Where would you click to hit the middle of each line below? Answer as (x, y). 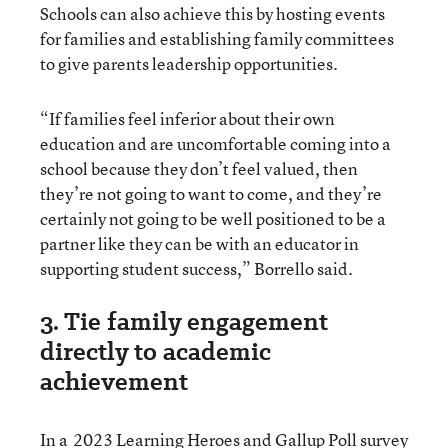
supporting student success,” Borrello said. (196, 268)
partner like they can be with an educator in (199, 243)
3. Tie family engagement (184, 321)
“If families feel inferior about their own (187, 118)
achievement (114, 381)
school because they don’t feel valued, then (199, 168)
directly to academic (155, 351)
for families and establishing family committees (217, 38)
